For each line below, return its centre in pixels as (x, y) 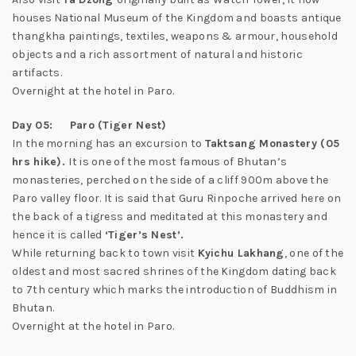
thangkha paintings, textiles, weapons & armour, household (175, 36)
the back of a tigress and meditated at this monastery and (170, 217)
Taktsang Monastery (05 (272, 143)
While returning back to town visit (105, 253)
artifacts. (37, 73)
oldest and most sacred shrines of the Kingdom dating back (174, 271)
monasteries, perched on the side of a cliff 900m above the (170, 180)
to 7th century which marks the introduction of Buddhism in (175, 290)
